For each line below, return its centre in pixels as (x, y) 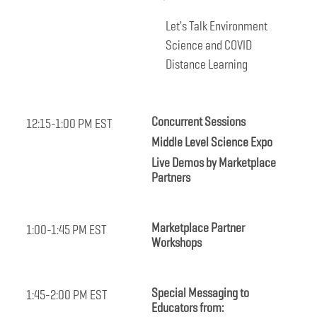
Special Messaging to (200, 293)
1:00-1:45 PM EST (67, 230)
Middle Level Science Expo (212, 142)
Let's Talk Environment (217, 26)
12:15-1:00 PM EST (69, 124)
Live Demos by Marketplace (214, 163)
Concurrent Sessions (198, 122)
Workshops (177, 243)
